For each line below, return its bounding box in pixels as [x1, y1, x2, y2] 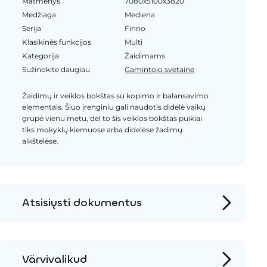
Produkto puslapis [21, 223, 93, 233]
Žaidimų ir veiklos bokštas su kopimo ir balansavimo [21, 91, 209, 100]
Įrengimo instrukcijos [21, 243, 105, 253]
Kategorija [21, 51, 59, 61]
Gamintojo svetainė [125, 65, 195, 74]
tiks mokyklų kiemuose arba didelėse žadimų [21, 125, 182, 134]
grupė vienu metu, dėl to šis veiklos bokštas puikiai [21, 114, 202, 123]
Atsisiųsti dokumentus [21, 195, 142, 210]
